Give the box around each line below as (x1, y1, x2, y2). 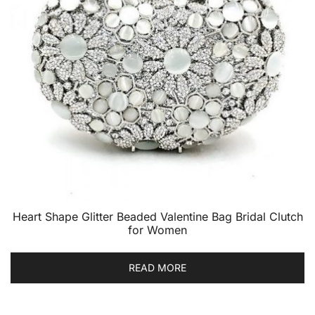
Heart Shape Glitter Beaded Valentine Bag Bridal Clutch (12, 210, 303, 224)
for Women (128, 223, 187, 237)
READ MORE (129, 262, 186, 274)
